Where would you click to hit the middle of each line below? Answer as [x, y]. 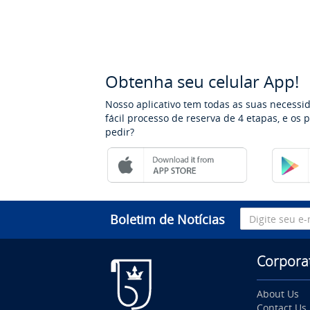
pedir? [120, 132]
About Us [278, 294]
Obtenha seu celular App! [202, 81]
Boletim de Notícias [167, 219]
